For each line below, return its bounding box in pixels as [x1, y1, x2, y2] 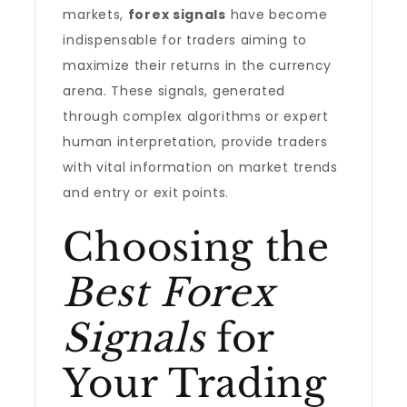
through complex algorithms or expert [63, 107, 329, 125]
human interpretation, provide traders [63, 133, 328, 151]
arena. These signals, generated [63, 82, 286, 100]
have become [225, 5, 328, 24]
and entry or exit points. [63, 184, 229, 202]
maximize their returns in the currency [63, 56, 333, 74]
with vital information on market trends [63, 158, 338, 176]
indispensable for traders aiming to [63, 31, 307, 49]
